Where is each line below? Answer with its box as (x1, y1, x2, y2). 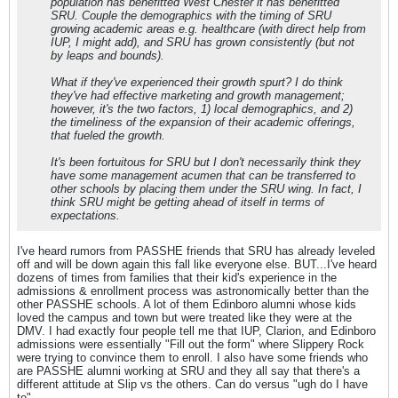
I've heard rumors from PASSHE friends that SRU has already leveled (17, 244, 375, 258)
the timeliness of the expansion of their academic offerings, (51, 115, 355, 129)
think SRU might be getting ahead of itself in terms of (51, 195, 324, 209)
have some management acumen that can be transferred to (51, 169, 355, 182)
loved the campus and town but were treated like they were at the (17, 311, 352, 324)
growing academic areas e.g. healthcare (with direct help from (51, 22, 366, 36)
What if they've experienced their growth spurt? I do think (51, 76, 343, 89)
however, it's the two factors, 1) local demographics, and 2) (51, 102, 353, 115)
